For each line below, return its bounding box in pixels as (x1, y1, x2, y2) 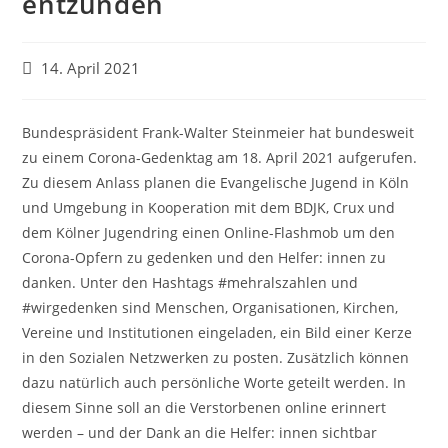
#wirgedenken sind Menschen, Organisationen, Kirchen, (22, 298, 399, 317)
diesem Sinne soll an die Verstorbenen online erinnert (22, 398, 387, 417)
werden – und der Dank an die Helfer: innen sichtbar (22, 423, 378, 442)
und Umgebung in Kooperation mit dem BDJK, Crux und (22, 198, 396, 217)
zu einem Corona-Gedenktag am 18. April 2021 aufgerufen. (22, 148, 418, 167)
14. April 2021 (41, 59, 141, 78)
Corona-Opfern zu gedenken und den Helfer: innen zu (22, 248, 387, 267)
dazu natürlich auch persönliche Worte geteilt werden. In (22, 373, 407, 392)
